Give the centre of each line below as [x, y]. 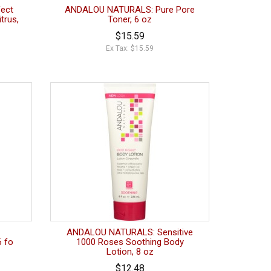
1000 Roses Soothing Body [130, 242]
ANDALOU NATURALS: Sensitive [130, 233]
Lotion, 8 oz [130, 252]
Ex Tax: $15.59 [130, 49]
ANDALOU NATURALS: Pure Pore [130, 10]
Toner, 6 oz [130, 20]
